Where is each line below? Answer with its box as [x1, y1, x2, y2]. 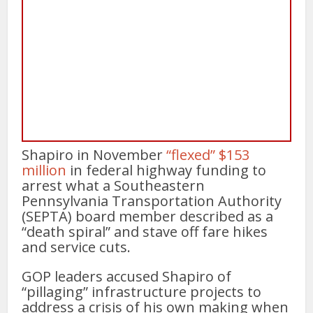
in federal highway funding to [66, 161, 267, 180]
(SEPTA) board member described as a [22, 207, 274, 226]
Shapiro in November [22, 145, 167, 165]
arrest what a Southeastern [22, 176, 205, 196]
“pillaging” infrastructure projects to [22, 282, 262, 302]
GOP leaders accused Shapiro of [22, 267, 232, 286]
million [22, 161, 67, 180]
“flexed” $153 [166, 145, 250, 165]
